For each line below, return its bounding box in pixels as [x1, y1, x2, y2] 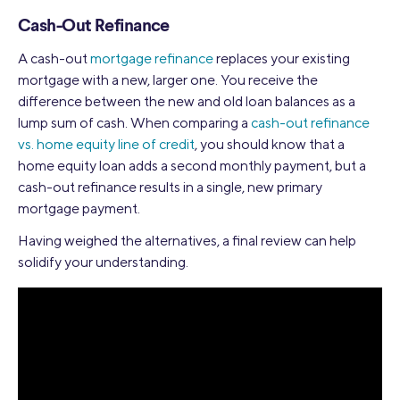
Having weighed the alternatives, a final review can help [18, 231, 356, 249]
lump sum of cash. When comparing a [18, 113, 251, 131]
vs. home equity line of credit [18, 135, 195, 153]
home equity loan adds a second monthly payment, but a [18, 156, 366, 174]
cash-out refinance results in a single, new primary [18, 178, 322, 196]
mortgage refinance [90, 49, 213, 67]
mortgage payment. [18, 199, 140, 217]
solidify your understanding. [18, 253, 188, 271]
